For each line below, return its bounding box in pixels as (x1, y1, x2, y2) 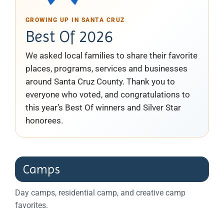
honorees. (25, 115, 63, 125)
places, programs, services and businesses (25, 63, 187, 73)
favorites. (15, 200, 48, 210)
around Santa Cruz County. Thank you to (25, 76, 175, 86)
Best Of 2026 (25, 27, 113, 46)
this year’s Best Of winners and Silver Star (25, 102, 181, 112)
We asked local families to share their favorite (25, 50, 197, 60)
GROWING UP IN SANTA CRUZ (25, 15, 125, 23)
